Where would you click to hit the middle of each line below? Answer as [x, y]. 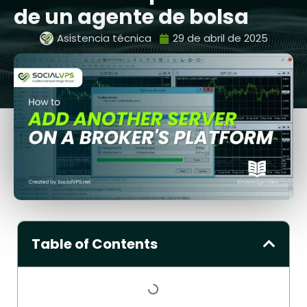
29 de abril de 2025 [220, 38]
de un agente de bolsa [131, 17]
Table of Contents [95, 244]
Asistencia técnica [104, 38]
